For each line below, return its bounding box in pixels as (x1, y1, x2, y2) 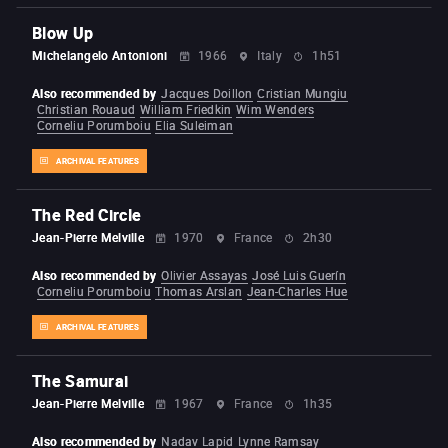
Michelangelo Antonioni (32, 47, 168, 64)
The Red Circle (32, 204, 142, 227)
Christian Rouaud (36, 101, 136, 118)
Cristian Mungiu (257, 85, 348, 102)
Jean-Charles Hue (246, 283, 348, 300)
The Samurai (32, 370, 129, 393)
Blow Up (32, 22, 94, 45)
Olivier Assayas (161, 267, 248, 284)
